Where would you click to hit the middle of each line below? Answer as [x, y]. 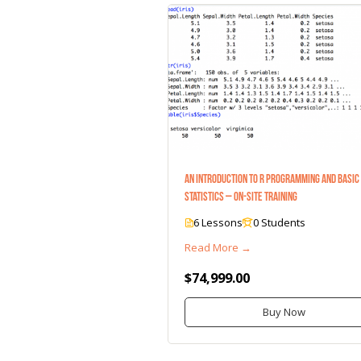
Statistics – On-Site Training [241, 196]
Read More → [218, 247]
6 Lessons [218, 222]
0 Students [279, 222]
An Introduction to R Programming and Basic [272, 178]
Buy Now [284, 311]
